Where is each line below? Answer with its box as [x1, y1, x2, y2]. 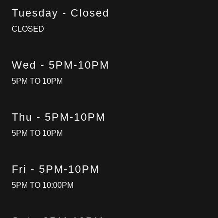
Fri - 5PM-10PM [12, 163, 100, 175]
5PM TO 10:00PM [12, 181, 73, 189]
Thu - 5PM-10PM [12, 111, 106, 123]
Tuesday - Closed [12, 7, 109, 19]
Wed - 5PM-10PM [12, 59, 109, 71]
